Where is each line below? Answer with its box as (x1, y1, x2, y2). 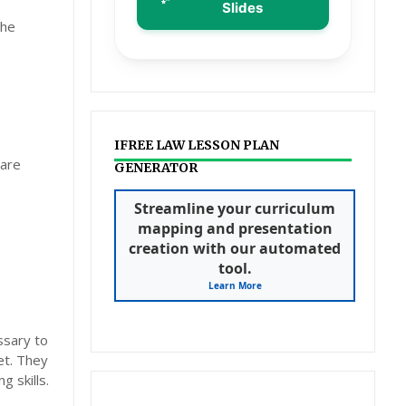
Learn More (208, 279, 262, 292)
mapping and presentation (137, 218, 333, 238)
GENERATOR (114, 159, 198, 176)
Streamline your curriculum (134, 198, 336, 218)
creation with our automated (129, 238, 342, 258)
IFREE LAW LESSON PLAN (114, 137, 280, 153)
